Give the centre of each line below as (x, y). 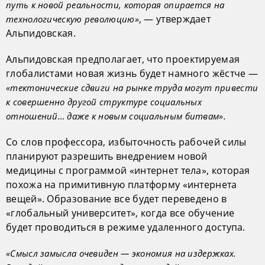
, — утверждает (175, 19)
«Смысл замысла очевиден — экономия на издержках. (121, 253)
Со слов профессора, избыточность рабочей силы (126, 142)
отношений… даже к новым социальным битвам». (116, 116)
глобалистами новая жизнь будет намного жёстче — (132, 73)
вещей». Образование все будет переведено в (117, 199)
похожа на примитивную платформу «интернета (122, 185)
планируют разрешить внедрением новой (107, 156)
